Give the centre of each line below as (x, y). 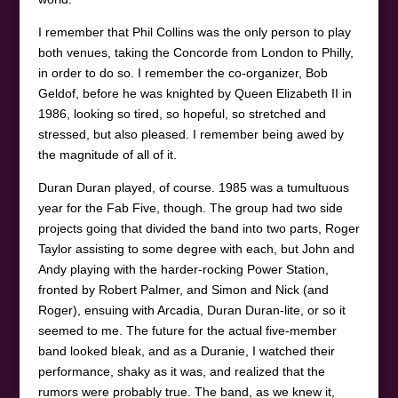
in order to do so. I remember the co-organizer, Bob (183, 72)
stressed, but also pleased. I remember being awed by (191, 134)
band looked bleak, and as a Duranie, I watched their (186, 350)
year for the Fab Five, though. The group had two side (190, 207)
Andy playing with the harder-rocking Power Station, (183, 269)
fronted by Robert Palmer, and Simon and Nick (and (183, 289)
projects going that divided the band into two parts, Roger (199, 228)
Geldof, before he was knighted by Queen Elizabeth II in (195, 93)
